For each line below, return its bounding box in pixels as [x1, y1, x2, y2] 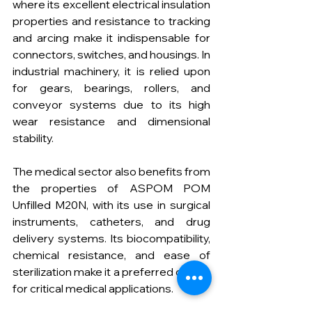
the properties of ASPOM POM [13, 181, 210, 196]
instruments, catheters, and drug [13, 214, 210, 229]
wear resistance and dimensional [13, 114, 210, 129]
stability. [13, 131, 54, 146]
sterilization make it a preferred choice [13, 265, 210, 279]
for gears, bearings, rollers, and [13, 81, 210, 95]
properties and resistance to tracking [13, 14, 210, 29]
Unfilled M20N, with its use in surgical [13, 198, 210, 212]
